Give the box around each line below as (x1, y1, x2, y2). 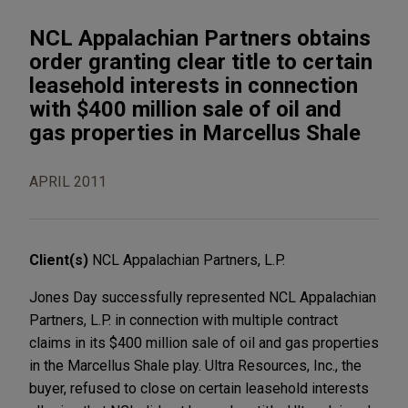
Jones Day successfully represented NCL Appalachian (29, 288, 376, 306)
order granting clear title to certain (29, 48, 372, 75)
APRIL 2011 (29, 172, 107, 190)
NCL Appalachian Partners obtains (29, 25, 371, 51)
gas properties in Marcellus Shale (29, 119, 361, 146)
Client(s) (29, 250, 92, 269)
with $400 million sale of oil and (29, 96, 342, 122)
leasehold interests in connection (29, 72, 358, 98)
